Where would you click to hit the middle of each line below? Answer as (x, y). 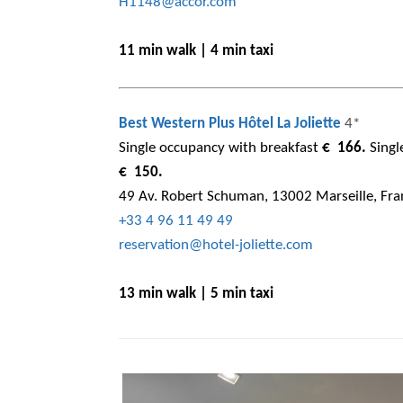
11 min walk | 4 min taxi (196, 50)
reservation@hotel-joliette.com (216, 245)
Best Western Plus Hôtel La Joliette (230, 123)
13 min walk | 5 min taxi (196, 293)
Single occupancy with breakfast (219, 148)
